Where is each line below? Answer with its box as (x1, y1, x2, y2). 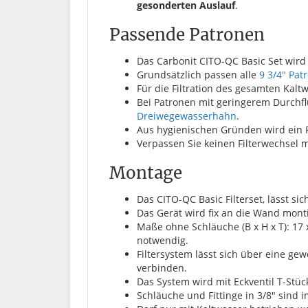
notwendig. (137, 233, 188, 247)
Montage (109, 162, 182, 184)
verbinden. (137, 261, 187, 274)
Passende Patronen (109, 23, 265, 45)
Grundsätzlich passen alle (137, 67, 259, 81)
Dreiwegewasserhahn (137, 109, 236, 122)
